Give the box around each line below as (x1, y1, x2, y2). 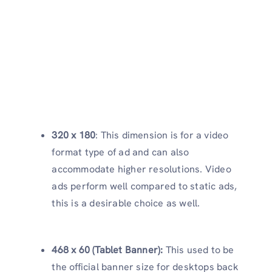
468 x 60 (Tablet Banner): (52, 243, 166, 256)
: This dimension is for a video (95, 128, 229, 141)
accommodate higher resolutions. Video (52, 162, 231, 175)
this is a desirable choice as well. (52, 196, 200, 209)
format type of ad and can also (52, 145, 189, 158)
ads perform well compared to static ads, (52, 179, 237, 192)
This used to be (165, 243, 234, 256)
